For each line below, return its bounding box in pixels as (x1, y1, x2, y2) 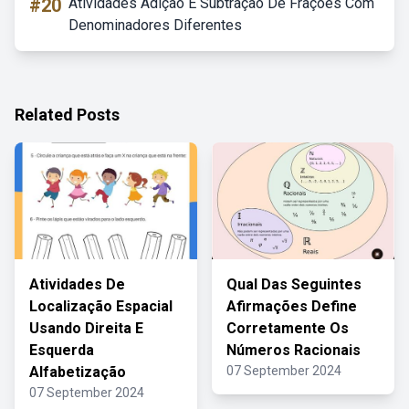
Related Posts (15, 105, 120, 124)
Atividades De (29, 276, 125, 293)
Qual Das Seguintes (226, 276, 362, 293)
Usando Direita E (29, 320, 143, 337)
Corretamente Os (226, 320, 349, 337)
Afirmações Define (226, 298, 357, 315)
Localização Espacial (29, 298, 173, 315)
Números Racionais (226, 341, 361, 359)
